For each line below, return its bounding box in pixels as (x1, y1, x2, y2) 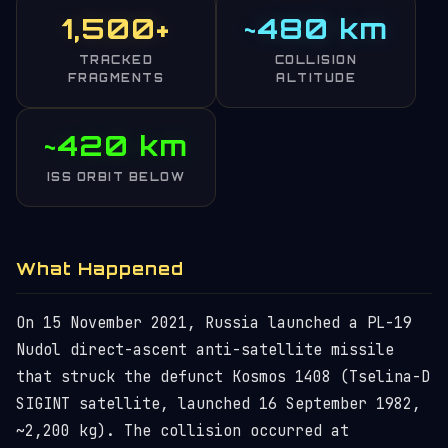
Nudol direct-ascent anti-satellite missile (16, 340, 394, 360)
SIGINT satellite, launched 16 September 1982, (16, 394, 421, 414)
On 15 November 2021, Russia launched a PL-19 (16, 313, 412, 333)
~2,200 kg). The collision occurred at (16, 421, 349, 441)
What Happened (16, 258, 184, 279)
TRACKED (78, 53, 154, 67)
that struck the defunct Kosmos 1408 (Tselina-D (16, 367, 430, 387)
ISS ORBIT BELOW (46, 170, 186, 184)
